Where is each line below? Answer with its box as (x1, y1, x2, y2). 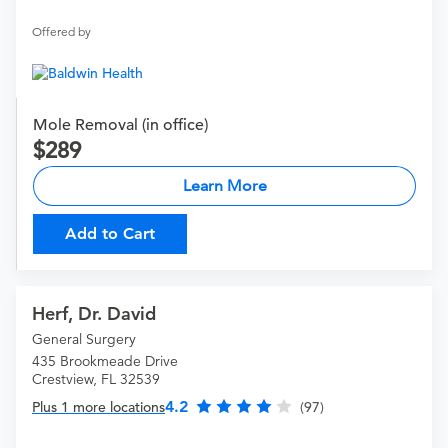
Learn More (182, 176, 267, 196)
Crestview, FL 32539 (32, 370, 160, 389)
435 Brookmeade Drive (32, 352, 178, 371)
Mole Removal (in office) (33, 115, 208, 136)
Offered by (32, 24, 91, 40)
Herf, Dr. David (32, 302, 156, 326)
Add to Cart (65, 224, 155, 244)
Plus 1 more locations (32, 398, 165, 417)
